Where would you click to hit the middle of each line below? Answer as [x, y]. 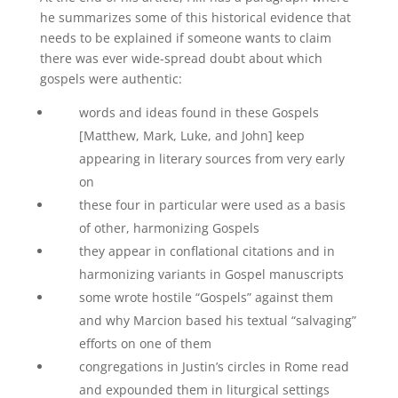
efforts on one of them [145, 343]
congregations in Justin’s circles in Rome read [214, 366]
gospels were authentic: [111, 79]
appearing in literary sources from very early [211, 159]
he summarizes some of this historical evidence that [195, 17]
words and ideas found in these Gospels [199, 112]
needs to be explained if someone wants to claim [185, 38]
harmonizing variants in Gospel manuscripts [211, 274]
